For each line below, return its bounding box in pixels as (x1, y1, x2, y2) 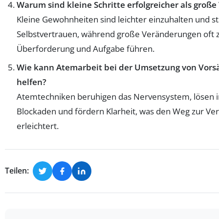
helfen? (17, 76, 46, 88)
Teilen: (5, 165, 29, 176)
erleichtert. (17, 120, 59, 131)
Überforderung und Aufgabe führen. (17, 43, 154, 54)
